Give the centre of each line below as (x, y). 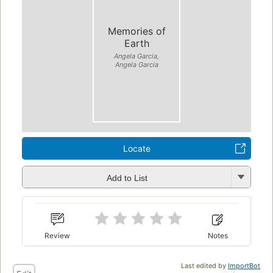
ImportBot (244, 265)
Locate (136, 149)
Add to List (127, 178)
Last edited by (204, 265)
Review (58, 235)
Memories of (136, 31)
